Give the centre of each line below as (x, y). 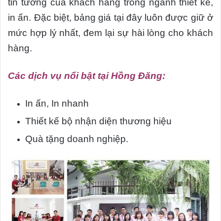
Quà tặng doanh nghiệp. (77, 139)
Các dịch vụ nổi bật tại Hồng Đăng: (87, 76)
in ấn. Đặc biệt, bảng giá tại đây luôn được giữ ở (110, 18)
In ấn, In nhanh (57, 104)
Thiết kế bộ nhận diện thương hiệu (98, 121)
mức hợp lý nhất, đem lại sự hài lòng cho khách (110, 33)
